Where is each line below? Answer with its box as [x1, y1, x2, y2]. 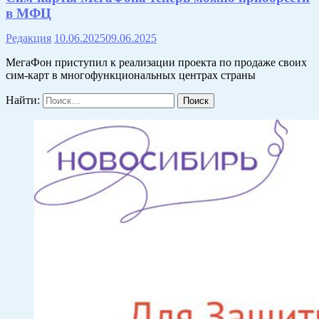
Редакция [6, 32, 51, 45]
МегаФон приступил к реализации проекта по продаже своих [6, 56, 307, 69]
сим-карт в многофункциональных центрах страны [6, 69, 256, 82]
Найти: [6, 94, 40, 107]
